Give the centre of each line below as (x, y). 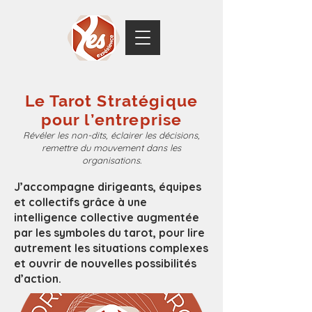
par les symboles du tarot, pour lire (109, 233)
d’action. (38, 279)
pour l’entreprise (111, 119)
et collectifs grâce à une (80, 202)
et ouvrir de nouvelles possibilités (105, 263)
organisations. (111, 160)
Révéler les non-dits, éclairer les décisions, (111, 135)
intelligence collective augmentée (107, 217)
